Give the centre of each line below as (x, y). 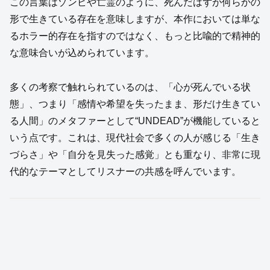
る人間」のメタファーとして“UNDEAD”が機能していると (135, 121)
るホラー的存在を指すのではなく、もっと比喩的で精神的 (135, 36)
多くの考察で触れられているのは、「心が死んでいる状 (130, 87)
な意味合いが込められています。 (82, 53)
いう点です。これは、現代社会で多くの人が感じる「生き (135, 137)
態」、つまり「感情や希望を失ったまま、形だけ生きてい (135, 104)
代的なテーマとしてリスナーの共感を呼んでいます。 (125, 171)
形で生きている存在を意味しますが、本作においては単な (135, 19)
